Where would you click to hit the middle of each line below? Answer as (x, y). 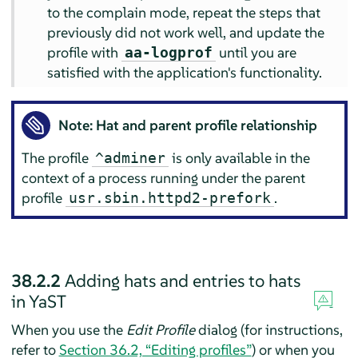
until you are (257, 52)
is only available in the (240, 158)
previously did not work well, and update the (186, 32)
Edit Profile (160, 329)
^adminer (131, 158)
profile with (85, 52)
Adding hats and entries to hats (182, 280)
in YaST (38, 301)
